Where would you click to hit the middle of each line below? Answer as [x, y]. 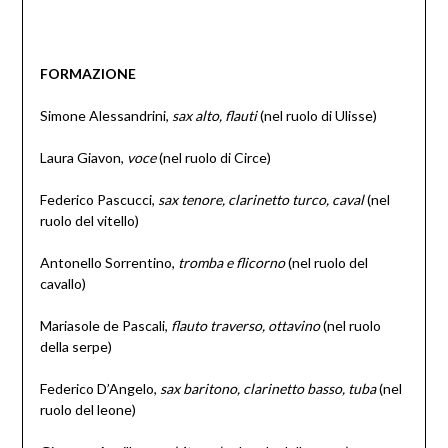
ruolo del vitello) [89, 221]
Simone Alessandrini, [105, 116]
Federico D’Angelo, [99, 389]
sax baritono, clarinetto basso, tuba [267, 389]
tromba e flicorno [231, 263]
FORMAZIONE [87, 74]
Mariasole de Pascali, [105, 326]
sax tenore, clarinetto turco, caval [260, 200]
